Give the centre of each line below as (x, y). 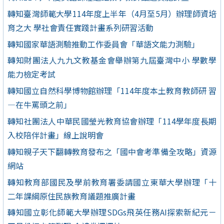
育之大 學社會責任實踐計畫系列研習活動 (80, 27)
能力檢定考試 (31, 74)
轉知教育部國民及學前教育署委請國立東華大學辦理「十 (112, 182)
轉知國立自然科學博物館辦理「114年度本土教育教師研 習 (112, 91)
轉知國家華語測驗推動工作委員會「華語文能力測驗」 (103, 44)
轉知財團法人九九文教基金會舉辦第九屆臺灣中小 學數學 (112, 60)
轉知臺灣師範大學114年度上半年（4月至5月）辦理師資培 (112, 13)
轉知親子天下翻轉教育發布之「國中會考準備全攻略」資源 (112, 151)
